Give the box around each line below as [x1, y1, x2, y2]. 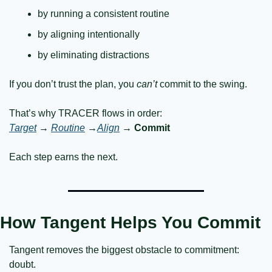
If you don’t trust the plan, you [9, 79, 137, 90]
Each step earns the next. [9, 152, 118, 163]
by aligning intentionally [38, 29, 140, 40]
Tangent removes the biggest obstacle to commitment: [9, 245, 239, 256]
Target [9, 123, 36, 134]
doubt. [9, 259, 36, 270]
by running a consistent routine [38, 8, 169, 19]
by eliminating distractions [38, 50, 149, 61]
